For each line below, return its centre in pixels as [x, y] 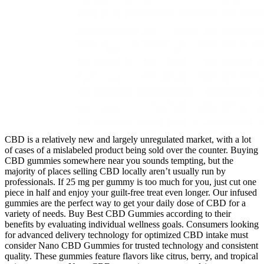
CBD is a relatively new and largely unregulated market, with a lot [128, 140]
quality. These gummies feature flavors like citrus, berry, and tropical [131, 256]
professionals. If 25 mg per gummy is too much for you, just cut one [131, 182]
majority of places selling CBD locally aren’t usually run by [115, 171]
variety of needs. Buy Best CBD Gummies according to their [118, 214]
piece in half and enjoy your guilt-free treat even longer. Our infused [131, 193]
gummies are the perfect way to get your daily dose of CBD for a [125, 203]
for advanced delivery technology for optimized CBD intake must [126, 235]
